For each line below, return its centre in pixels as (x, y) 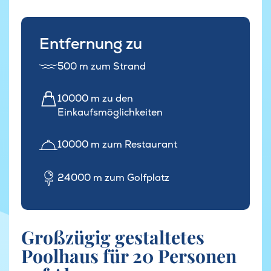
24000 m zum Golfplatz (113, 178)
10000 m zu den (95, 99)
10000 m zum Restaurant (117, 145)
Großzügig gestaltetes (113, 237)
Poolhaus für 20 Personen (129, 256)
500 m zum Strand (102, 67)
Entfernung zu (91, 43)
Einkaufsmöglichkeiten (110, 113)
